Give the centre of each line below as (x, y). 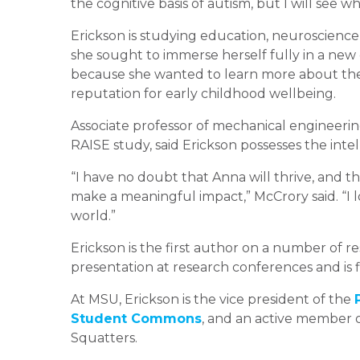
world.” (93, 215)
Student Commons (136, 318)
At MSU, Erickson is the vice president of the (213, 299)
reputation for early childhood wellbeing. (203, 93)
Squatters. (104, 337)
